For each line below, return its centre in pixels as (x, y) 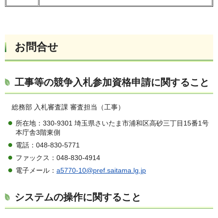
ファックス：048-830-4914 (58, 157)
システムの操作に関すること (78, 197)
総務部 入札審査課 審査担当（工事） (68, 107)
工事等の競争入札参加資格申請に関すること (112, 82)
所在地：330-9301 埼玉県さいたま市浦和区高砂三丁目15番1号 (112, 123)
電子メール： (36, 170)
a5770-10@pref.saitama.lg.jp (101, 170)
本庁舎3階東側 (38, 132)
